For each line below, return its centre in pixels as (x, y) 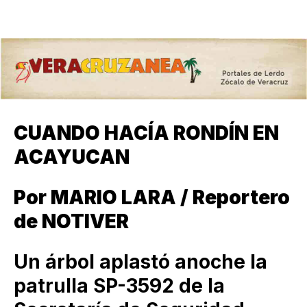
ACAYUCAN (72, 157)
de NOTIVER (71, 221)
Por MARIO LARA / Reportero (152, 197)
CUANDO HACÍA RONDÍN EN (146, 133)
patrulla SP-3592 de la (119, 286)
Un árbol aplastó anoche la (140, 262)
